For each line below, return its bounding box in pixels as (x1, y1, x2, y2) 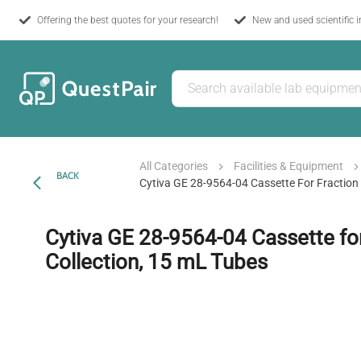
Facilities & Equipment (234, 160, 344, 172)
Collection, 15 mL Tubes (45, 250, 268, 274)
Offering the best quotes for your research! (37, 14, 218, 26)
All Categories (139, 160, 209, 172)
